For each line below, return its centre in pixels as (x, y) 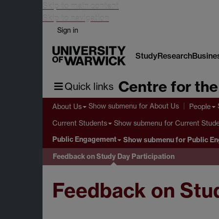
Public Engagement (84, 140)
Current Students (80, 123)
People (200, 106)
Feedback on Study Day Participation (114, 156)
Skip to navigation (76, 18)
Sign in (68, 30)
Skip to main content (81, 6)
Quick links (89, 86)
